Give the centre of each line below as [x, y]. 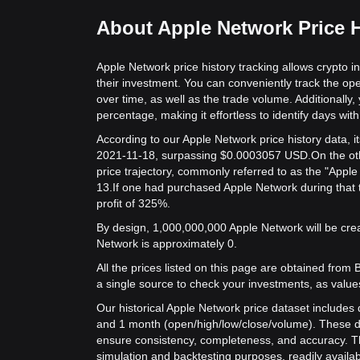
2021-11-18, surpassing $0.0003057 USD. [204, 155]
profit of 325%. [133, 203]
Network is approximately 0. [167, 243]
